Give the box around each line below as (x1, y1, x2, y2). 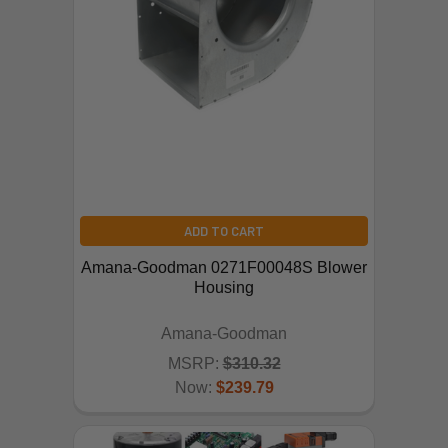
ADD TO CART (184, 223, 264, 240)
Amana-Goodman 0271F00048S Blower (81, 259, 367, 277)
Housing (194, 279, 254, 297)
